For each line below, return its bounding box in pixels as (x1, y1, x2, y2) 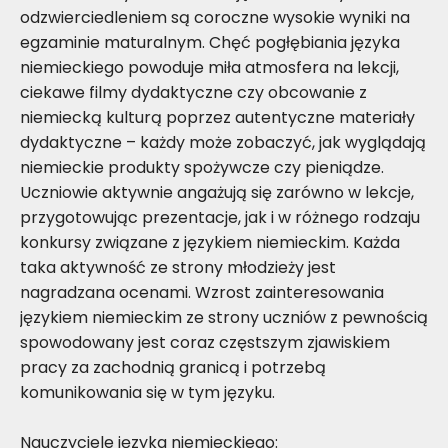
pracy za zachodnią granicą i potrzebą (20, 355, 326, 379)
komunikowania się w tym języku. (20, 380, 275, 404)
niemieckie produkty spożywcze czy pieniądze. (20, 155, 384, 179)
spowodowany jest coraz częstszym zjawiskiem (20, 330, 390, 354)
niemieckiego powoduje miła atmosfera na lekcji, (20, 55, 399, 79)
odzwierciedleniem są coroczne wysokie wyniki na (20, 5, 410, 29)
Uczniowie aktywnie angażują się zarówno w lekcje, (20, 180, 414, 204)
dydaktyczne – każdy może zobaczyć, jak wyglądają (20, 130, 426, 154)
